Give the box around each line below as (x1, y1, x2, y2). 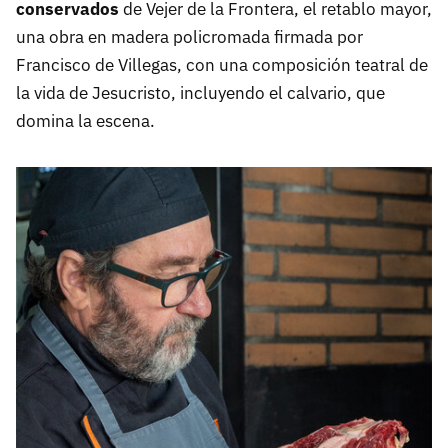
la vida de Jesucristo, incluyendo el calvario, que (16, 82, 385, 105)
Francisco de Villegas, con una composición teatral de (16, 54, 428, 77)
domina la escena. (16, 110, 155, 133)
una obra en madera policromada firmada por (16, 26, 363, 49)
